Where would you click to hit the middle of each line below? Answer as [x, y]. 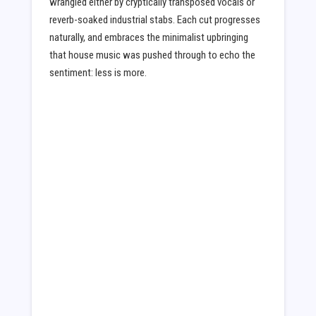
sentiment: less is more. [98, 72]
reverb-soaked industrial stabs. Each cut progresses [154, 19]
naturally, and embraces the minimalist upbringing [148, 37]
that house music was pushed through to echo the [152, 55]
